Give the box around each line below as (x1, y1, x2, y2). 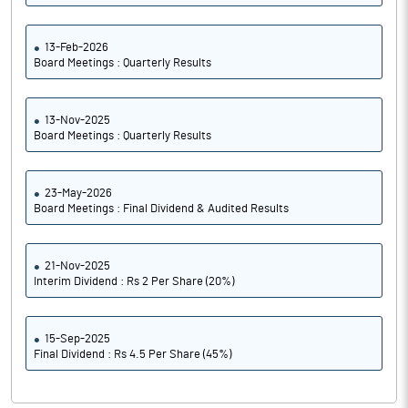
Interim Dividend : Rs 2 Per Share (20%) (34, 276, 234, 288)
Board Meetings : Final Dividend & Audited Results (34, 203, 289, 215)
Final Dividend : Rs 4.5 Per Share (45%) (34, 349, 231, 361)
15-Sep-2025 (45, 333, 110, 345)
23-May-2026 (45, 188, 112, 199)
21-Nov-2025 (45, 260, 110, 272)
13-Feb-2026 (45, 42, 108, 54)
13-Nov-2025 (45, 115, 110, 127)
